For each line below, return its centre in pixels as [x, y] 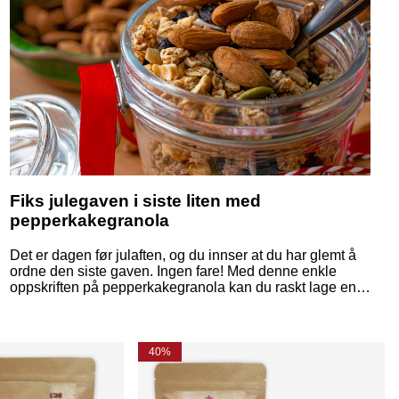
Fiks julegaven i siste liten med [135, 201]
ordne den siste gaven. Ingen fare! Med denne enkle [173, 272]
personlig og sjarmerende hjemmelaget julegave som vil [186, 304]
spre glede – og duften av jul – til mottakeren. [150, 320]
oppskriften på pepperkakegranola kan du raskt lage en [183, 288]
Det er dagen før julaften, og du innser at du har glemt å [183, 256]
